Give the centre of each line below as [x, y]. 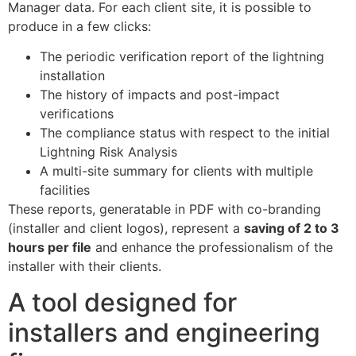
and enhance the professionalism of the [212, 248]
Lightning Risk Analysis [108, 152]
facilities [65, 190]
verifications [77, 114]
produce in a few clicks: [79, 26]
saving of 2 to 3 [292, 228]
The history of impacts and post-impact [160, 95]
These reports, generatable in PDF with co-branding [164, 209]
